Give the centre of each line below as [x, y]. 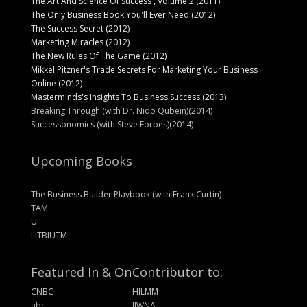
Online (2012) [56, 83]
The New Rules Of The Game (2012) [98, 56]
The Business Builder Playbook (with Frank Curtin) [126, 194]
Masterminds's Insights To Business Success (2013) [128, 97]
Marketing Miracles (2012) [80, 42]
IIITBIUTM [49, 235]
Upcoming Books [81, 161]
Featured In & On [81, 272]
